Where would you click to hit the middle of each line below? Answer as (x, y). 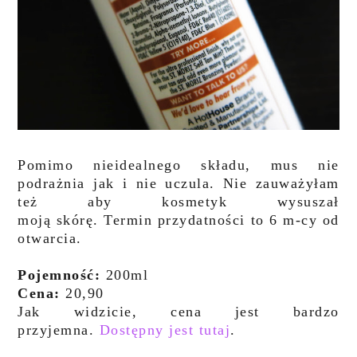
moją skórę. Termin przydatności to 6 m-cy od (178, 220)
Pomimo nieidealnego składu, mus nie (178, 165)
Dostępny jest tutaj (165, 330)
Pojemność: (59, 275)
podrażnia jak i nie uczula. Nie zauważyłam (178, 183)
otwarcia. (50, 238)
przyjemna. (59, 330)
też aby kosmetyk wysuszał (178, 201)
